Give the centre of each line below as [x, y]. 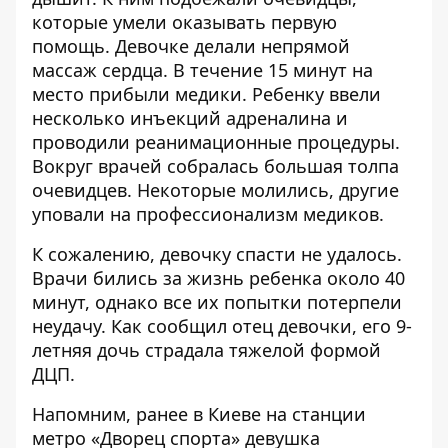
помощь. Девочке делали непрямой [191, 46]
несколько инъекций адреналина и [190, 118]
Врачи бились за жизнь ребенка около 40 [218, 278]
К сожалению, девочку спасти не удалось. [217, 254]
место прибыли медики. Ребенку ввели [206, 94]
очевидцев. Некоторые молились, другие [215, 190]
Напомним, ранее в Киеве [149, 414]
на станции [316, 414]
